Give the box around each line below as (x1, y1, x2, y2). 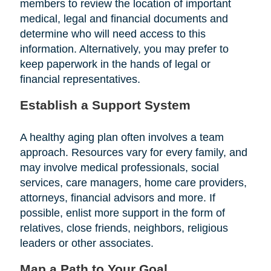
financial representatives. (19, 73, 140, 85)
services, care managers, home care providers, (19, 176, 247, 189)
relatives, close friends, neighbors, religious (19, 221, 228, 234)
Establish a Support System (19, 97, 191, 112)
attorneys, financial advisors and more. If (19, 191, 215, 204)
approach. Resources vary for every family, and (19, 146, 247, 158)
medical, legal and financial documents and (19, 12, 228, 25)
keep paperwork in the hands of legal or (19, 57, 211, 70)
